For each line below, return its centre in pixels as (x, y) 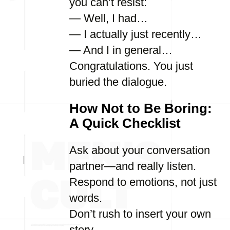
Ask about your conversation (140, 150)
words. (86, 198)
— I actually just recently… (136, 34)
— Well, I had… (109, 18)
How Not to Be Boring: (141, 108)
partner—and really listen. (133, 166)
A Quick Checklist (125, 123)
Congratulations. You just (131, 66)
